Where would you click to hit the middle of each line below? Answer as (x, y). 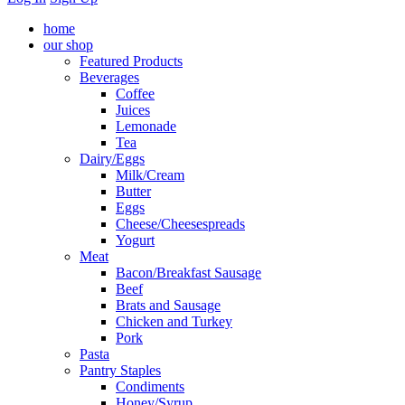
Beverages (109, 77)
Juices (133, 110)
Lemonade (146, 126)
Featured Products (131, 61)
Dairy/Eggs (112, 159)
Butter (133, 191)
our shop (68, 45)
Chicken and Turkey (174, 321)
